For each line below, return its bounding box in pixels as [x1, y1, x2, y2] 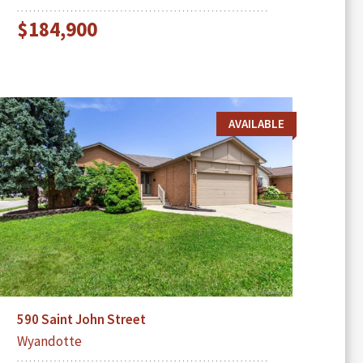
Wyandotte [16, 332, 82, 351]
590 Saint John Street [16, 310, 146, 329]
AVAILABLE [228, 115, 284, 131]
